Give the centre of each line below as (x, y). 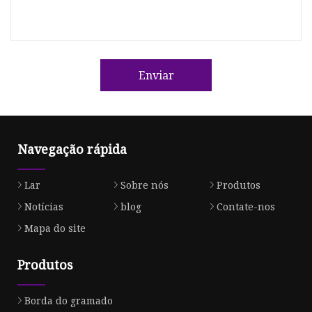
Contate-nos (245, 207)
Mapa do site (55, 228)
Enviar (156, 75)
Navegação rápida (72, 149)
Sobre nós (144, 185)
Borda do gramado (69, 301)
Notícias (44, 207)
